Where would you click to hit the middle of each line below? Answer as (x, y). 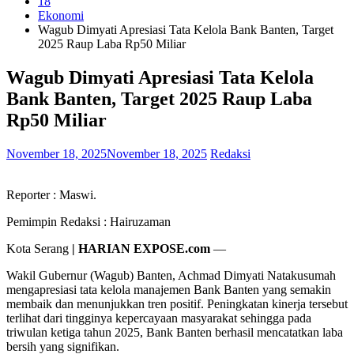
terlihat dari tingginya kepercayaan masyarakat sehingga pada (159, 318)
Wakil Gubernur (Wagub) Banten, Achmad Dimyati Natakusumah (171, 275)
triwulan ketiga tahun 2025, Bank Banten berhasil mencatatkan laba (175, 332)
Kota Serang (39, 248)
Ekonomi (61, 15)
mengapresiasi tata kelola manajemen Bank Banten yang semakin (169, 289)
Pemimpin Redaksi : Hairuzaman (88, 221)
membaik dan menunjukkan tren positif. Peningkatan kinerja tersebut (177, 303)
